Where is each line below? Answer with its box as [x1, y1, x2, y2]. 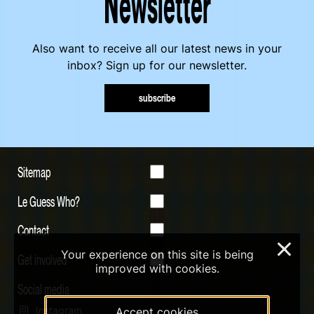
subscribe [138, 91, 176, 104]
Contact [18, 221, 49, 240]
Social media [18, 279, 69, 298]
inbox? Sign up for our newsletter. [67, 58, 247, 73]
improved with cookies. [95, 261, 219, 275]
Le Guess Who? [18, 191, 80, 210]
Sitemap [18, 162, 51, 181]
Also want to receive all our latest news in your [32, 41, 282, 56]
